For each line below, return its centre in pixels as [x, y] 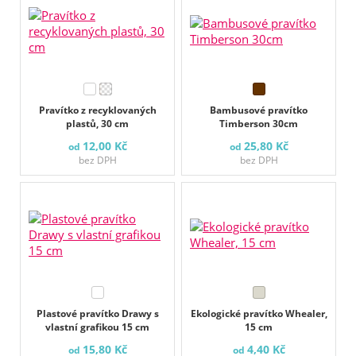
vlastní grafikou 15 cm [97, 327]
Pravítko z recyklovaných [97, 110]
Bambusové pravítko [259, 110]
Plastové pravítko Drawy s [97, 314]
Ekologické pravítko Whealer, [259, 314]
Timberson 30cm [259, 124]
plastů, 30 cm [97, 124]
